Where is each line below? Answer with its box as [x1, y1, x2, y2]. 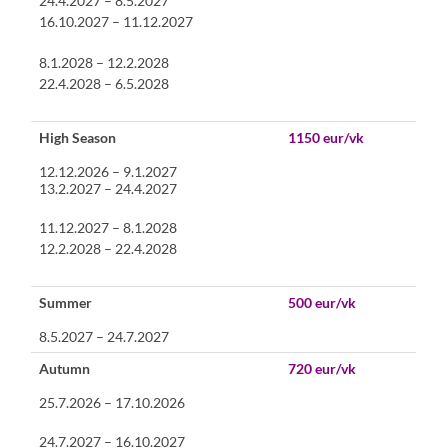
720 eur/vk [288, 359, 357, 377]
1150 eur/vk [288, 128, 365, 146]
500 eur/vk [288, 293, 357, 311]
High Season [39, 128, 117, 146]
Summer [39, 293, 93, 311]
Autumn [39, 359, 91, 377]
